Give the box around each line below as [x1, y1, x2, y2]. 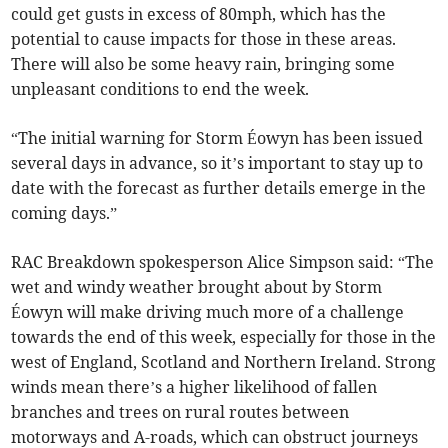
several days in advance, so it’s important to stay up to [11, 153, 424, 174]
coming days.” [11, 203, 118, 224]
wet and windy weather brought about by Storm [11, 277, 383, 298]
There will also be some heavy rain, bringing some [11, 54, 396, 75]
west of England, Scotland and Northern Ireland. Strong [11, 352, 437, 373]
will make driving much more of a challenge [67, 302, 405, 323]
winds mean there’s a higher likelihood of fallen [11, 377, 378, 398]
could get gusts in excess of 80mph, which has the [11, 4, 387, 25]
